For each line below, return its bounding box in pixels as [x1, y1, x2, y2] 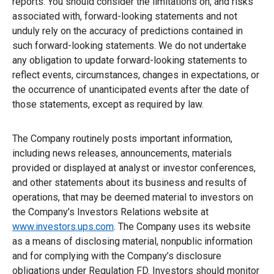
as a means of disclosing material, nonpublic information [12, 235, 253, 247]
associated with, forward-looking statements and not [12, 10, 237, 22]
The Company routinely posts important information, [12, 132, 232, 144]
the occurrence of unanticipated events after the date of [12, 83, 250, 95]
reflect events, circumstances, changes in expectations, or [12, 68, 259, 81]
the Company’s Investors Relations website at [12, 206, 209, 218]
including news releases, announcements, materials [12, 147, 232, 159]
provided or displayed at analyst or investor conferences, [12, 161, 256, 174]
